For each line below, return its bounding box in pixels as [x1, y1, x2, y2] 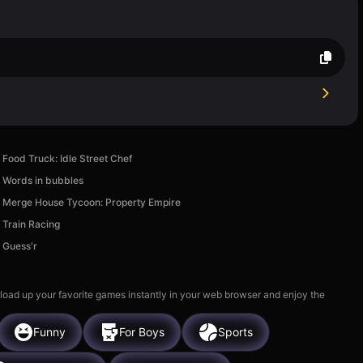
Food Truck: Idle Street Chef [2, 152, 133, 164]
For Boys [119, 325, 164, 340]
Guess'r [2, 239, 38, 252]
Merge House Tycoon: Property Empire [2, 195, 181, 208]
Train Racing [2, 217, 61, 230]
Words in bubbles [2, 173, 84, 186]
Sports [218, 325, 253, 340]
